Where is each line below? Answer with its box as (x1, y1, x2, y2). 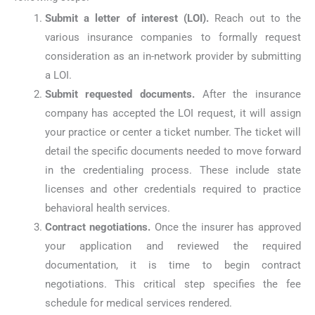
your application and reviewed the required (44, 240, 301, 253)
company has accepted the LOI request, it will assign (44, 107, 301, 120)
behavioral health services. (44, 202, 170, 215)
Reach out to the (209, 12, 302, 25)
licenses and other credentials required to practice (44, 183, 301, 196)
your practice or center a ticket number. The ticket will (44, 126, 301, 139)
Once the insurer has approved (150, 221, 302, 234)
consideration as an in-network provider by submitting (44, 50, 301, 63)
